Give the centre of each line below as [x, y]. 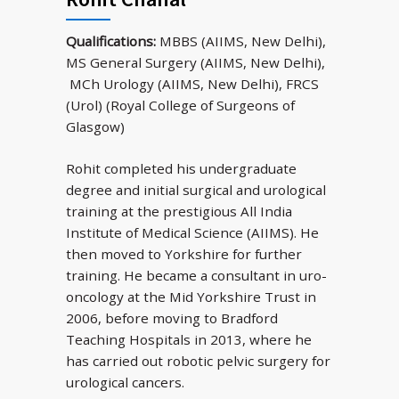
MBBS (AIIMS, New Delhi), [241, 41]
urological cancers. [125, 383]
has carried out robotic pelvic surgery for [198, 361]
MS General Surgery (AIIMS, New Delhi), [195, 63]
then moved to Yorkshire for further [184, 254]
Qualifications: [111, 41]
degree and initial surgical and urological [196, 190]
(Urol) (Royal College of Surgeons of [180, 106]
